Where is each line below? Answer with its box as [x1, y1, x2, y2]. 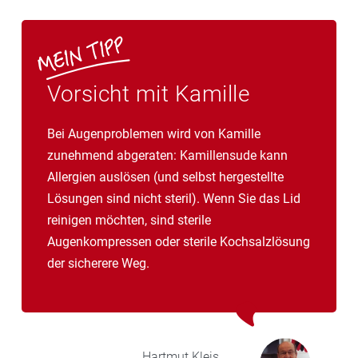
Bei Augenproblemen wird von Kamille [47, 125, 261, 141]
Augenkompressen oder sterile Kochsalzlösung [47, 233, 310, 249]
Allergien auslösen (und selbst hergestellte [47, 169, 284, 185]
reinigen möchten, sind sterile [47, 212, 211, 228]
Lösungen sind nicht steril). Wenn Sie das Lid [47, 190, 300, 206]
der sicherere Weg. [47, 255, 149, 271]
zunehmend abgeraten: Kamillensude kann [47, 147, 288, 163]
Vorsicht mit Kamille [47, 80, 249, 107]
